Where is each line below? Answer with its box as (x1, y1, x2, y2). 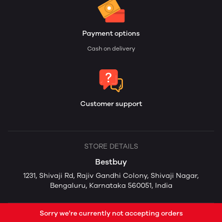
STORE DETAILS (84, 142, 138, 151)
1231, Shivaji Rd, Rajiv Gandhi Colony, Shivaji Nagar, (23, 171, 199, 180)
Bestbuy (95, 157, 127, 167)
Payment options (82, 29, 140, 38)
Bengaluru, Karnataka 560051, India (50, 181, 172, 190)
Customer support (80, 100, 142, 109)
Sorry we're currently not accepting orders (39, 209, 183, 218)
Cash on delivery (87, 45, 135, 53)
